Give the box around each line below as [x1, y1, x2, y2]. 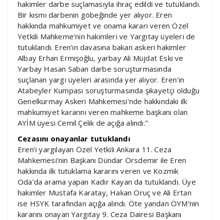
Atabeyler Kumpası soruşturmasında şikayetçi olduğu [18, 85, 199, 95]
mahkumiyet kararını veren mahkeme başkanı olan [18, 107, 188, 117]
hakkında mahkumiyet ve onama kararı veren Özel [18, 20, 189, 30]
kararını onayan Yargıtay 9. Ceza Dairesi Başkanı [18, 209, 182, 219]
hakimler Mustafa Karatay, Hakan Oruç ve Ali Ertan [18, 187, 192, 197]
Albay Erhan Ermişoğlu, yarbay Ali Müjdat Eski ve [18, 53, 184, 63]
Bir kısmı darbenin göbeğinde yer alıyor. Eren [18, 9, 172, 20]
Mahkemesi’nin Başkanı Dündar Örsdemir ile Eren [18, 155, 187, 165]
